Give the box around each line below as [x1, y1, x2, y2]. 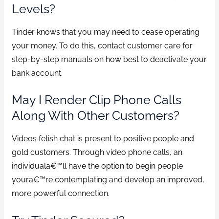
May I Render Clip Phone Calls [11, 92, 181, 108]
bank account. [11, 68, 63, 78]
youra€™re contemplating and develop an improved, [11, 175, 204, 184]
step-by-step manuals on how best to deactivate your [11, 54, 207, 64]
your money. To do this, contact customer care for [11, 41, 193, 50]
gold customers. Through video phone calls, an [11, 147, 182, 157]
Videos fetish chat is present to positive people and [11, 133, 194, 143]
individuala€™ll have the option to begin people [11, 161, 183, 171]
